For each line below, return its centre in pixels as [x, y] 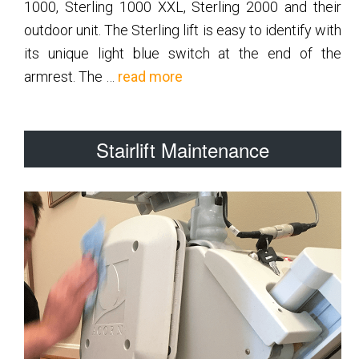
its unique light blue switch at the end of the [183, 54]
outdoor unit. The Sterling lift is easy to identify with [183, 30]
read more [151, 77]
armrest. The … [71, 77]
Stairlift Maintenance [183, 150]
